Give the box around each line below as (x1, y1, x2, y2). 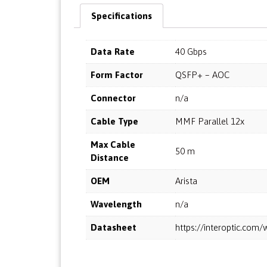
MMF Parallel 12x (175, 116, 244, 126)
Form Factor (91, 69, 143, 80)
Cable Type (91, 116, 138, 126)
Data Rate (91, 46, 135, 57)
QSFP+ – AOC (175, 69, 229, 80)
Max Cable (91, 139, 135, 150)
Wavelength (91, 198, 142, 209)
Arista (175, 175, 197, 186)
